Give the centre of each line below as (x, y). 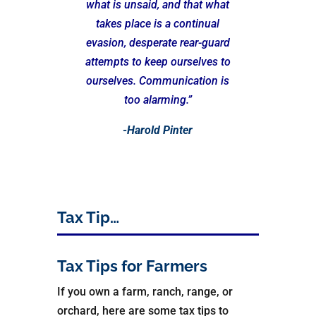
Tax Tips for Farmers (132, 266)
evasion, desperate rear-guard (158, 43)
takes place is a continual (158, 24)
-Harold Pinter (158, 130)
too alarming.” (158, 100)
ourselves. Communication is (158, 81)
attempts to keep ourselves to (158, 62)
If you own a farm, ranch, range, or (145, 292)
